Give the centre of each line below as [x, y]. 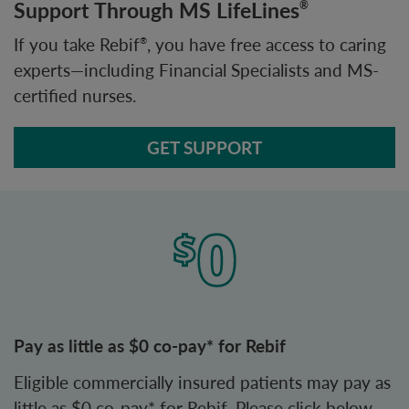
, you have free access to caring [267, 45]
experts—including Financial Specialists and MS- [196, 70]
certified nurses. [75, 96]
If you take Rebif [77, 45]
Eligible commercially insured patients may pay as [202, 383]
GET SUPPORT [204, 148]
